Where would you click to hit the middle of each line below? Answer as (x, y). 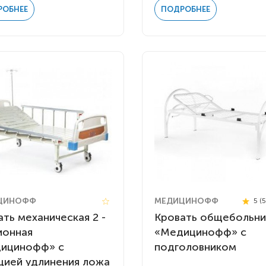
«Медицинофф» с (200, 232)
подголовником (195, 247)
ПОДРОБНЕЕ (185, 9)
